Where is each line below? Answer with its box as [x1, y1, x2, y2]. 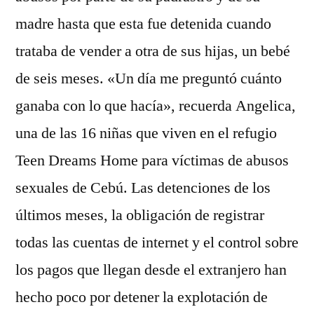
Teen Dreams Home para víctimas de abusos [15, 151, 289, 170]
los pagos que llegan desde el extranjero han [15, 260, 287, 280]
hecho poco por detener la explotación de [15, 287, 268, 307]
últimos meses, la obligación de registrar [15, 205, 264, 225]
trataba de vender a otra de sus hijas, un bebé [15, 41, 290, 61]
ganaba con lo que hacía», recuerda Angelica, [15, 96, 296, 116]
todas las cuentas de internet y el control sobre [15, 233, 299, 252]
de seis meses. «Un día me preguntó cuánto [15, 69, 282, 88]
